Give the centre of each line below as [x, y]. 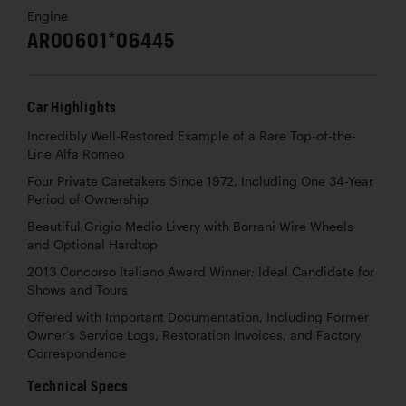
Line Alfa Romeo [76, 154]
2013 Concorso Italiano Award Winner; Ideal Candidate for [201, 271]
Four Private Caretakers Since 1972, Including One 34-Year [200, 181]
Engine [48, 16]
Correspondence [77, 353]
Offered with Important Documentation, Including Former [198, 317]
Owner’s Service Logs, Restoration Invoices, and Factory [194, 335]
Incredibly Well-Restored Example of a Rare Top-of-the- [192, 135]
